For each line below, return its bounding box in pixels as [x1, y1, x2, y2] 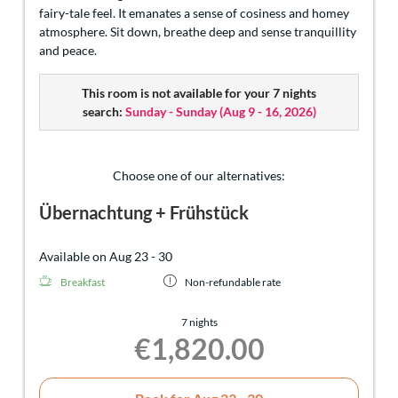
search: [82, 103, 123, 119]
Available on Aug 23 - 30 [39, 248, 172, 264]
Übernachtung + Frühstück [39, 201, 249, 223]
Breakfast [60, 275, 105, 289]
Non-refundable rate [185, 275, 281, 289]
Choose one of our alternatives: [113, 167, 285, 183]
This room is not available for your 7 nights [82, 84, 316, 100]
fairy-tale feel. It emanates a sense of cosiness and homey [39, 4, 349, 20]
